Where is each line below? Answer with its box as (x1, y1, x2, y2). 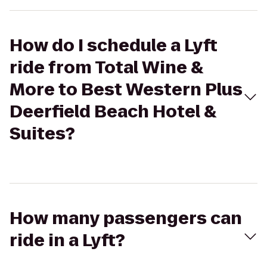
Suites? (10, 122, 75, 145)
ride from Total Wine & (10, 56, 203, 79)
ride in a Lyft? (10, 229, 125, 252)
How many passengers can (10, 207, 242, 230)
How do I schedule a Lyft (10, 34, 218, 57)
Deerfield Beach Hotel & (10, 100, 216, 123)
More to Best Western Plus (10, 78, 243, 101)
